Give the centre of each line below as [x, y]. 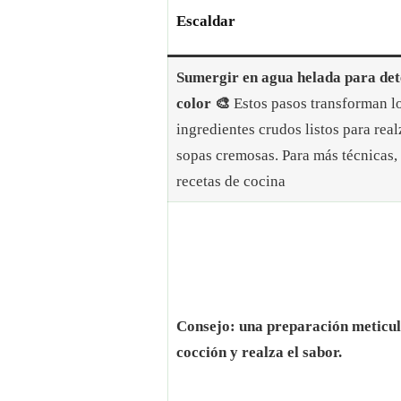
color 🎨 [203, 104]
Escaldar [205, 21]
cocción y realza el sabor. [259, 353]
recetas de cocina [230, 182]
